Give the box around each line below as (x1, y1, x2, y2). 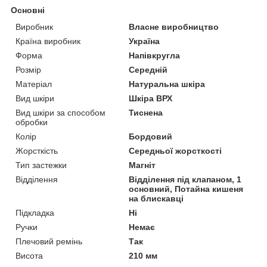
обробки (15, 117, 48, 127)
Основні (11, 5, 45, 15)
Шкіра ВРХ (129, 93, 173, 103)
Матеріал (15, 79, 52, 89)
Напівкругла (129, 50, 181, 60)
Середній (129, 64, 168, 74)
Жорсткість (15, 145, 58, 156)
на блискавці (129, 193, 184, 203)
